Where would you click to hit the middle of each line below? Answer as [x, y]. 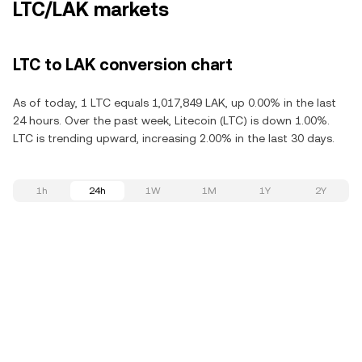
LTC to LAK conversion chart [123, 65]
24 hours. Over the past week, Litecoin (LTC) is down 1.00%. [171, 120]
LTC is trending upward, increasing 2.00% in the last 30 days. [174, 138]
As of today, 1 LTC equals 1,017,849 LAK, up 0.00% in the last [175, 103]
